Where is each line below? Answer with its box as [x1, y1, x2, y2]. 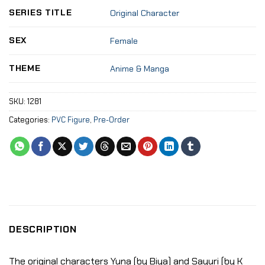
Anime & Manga [110, 63, 170, 75]
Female [110, 35, 138, 47]
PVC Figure [51, 114, 90, 125]
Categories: [9, 114, 51, 125]
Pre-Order [93, 114, 130, 125]
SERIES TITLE [9, 7, 72, 18]
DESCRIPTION [9, 222, 77, 235]
